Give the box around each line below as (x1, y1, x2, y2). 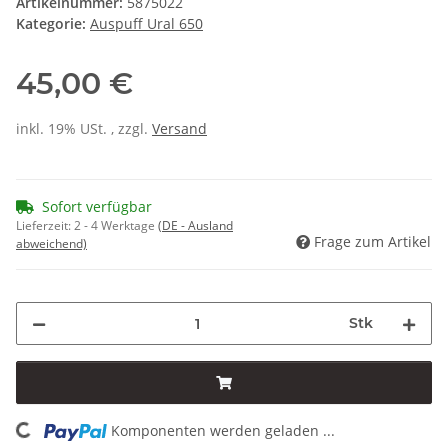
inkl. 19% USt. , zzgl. (16, 119, 152, 139)
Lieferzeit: (16, 217, 74, 235)
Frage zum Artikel (314, 232, 431, 252)
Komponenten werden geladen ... (111, 421, 336, 441)
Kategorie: (16, 14, 90, 34)
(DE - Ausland (158, 217, 233, 235)
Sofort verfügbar (42, 197, 152, 217)
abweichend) (16, 235, 87, 253)
